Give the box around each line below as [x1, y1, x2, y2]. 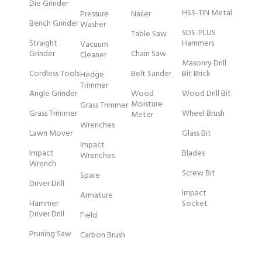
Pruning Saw [29, 227, 71, 242]
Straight [29, 37, 57, 51]
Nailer [131, 8, 151, 22]
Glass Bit [182, 127, 211, 141]
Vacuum [80, 38, 108, 52]
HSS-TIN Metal [182, 6, 232, 20]
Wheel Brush [182, 107, 225, 121]
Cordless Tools [29, 67, 80, 81]
